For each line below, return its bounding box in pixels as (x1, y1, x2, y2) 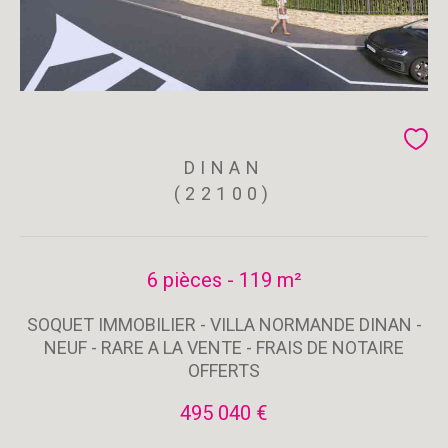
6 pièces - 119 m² (146, 268, 302, 292)
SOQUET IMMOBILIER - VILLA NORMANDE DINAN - (26, 314, 422, 335)
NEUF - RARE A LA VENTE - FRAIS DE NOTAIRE (44, 337, 404, 358)
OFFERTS (188, 360, 260, 381)
